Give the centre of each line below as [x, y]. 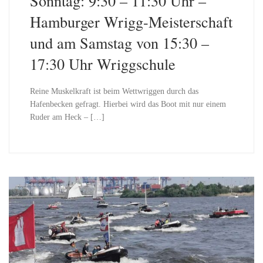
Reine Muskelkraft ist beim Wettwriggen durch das [114, 91]
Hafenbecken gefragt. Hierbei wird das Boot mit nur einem [128, 104]
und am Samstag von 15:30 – [119, 43]
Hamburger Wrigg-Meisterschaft [131, 22]
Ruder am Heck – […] [67, 117]
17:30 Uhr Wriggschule [102, 64]
